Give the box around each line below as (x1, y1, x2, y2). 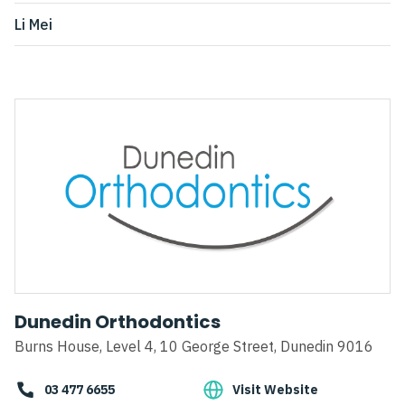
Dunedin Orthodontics (14, 309, 221, 335)
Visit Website (232, 381, 318, 399)
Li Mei (14, 15, 52, 34)
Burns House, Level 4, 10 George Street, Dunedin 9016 (14, 337, 373, 356)
